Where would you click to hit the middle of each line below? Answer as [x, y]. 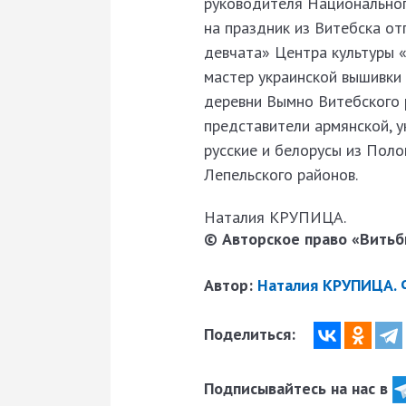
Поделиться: [252, 333]
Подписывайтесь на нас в [298, 388]
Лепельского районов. [281, 174]
